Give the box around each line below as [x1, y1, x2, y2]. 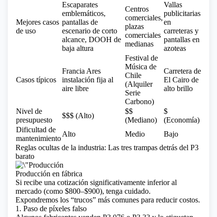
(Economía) [164, 116, 200, 124]
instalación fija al [62, 76, 113, 84]
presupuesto [16, 116, 52, 124]
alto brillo [164, 84, 193, 93]
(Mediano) [125, 116, 157, 124]
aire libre [62, 84, 89, 93]
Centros [125, 5, 149, 13]
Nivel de [16, 107, 42, 115]
